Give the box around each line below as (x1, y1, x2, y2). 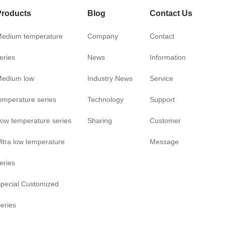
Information (150, 53, 186, 62)
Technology (87, 95, 124, 104)
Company (87, 32, 118, 41)
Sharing (87, 117, 112, 125)
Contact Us (150, 9, 193, 18)
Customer (150, 117, 181, 125)
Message (150, 138, 179, 146)
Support (150, 95, 175, 104)
